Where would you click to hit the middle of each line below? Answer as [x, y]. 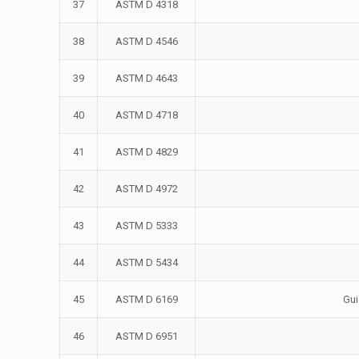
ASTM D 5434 [146, 262]
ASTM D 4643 [146, 78]
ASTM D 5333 [146, 226]
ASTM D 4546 [146, 41]
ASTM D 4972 [146, 189]
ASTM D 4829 [146, 152]
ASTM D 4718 [146, 115]
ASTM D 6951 [146, 336]
